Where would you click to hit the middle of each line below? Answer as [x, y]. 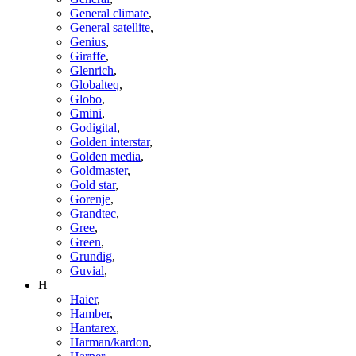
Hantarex [93, 327]
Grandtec [93, 213]
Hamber [90, 313]
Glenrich [92, 70]
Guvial [87, 270]
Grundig [91, 256]
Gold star [93, 184]
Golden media [105, 156]
